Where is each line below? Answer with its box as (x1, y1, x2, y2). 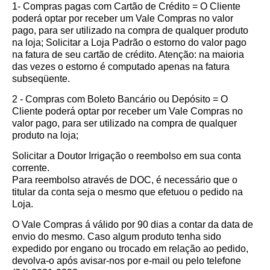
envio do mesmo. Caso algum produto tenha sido (12, 231, 221, 242)
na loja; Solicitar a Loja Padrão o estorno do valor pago (12, 37, 246, 48)
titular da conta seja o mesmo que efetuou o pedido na (12, 186, 243, 197)
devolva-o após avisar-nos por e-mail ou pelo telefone (12, 255, 241, 266)
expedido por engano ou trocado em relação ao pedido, (12, 243, 248, 254)
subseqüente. (12, 73, 72, 84)
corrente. (12, 162, 52, 173)
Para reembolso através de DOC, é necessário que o (12, 174, 237, 185)
